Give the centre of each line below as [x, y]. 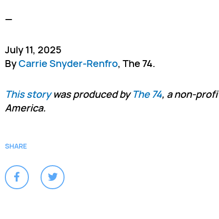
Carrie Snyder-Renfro [68, 63]
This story [28, 94]
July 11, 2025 [33, 50]
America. [25, 108]
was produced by [90, 94]
